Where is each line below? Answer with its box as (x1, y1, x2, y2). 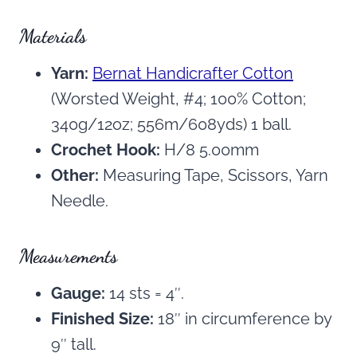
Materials (19, 25, 86, 49)
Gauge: (51, 284, 105, 304)
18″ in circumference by (154, 309, 331, 329)
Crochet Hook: (51, 140, 160, 160)
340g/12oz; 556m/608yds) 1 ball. (51, 115, 292, 135)
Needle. (51, 191, 108, 211)
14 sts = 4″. (105, 284, 184, 304)
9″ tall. (51, 335, 96, 355)
